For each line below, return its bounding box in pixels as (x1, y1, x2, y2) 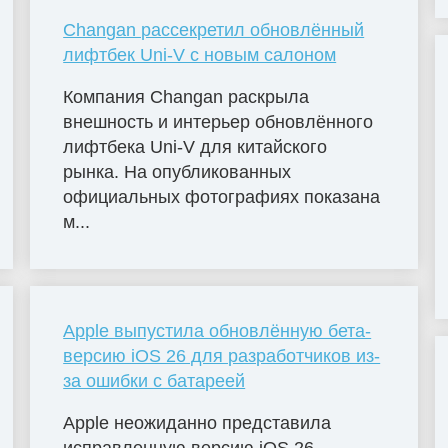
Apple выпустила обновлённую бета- (63, 321, 372, 342)
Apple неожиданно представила (63, 413, 332, 434)
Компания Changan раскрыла (63, 87, 310, 108)
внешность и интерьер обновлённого (63, 112, 374, 133)
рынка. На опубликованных (63, 162, 292, 183)
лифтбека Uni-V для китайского (63, 137, 328, 158)
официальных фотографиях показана (63, 187, 381, 208)
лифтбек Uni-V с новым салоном (63, 45, 337, 66)
